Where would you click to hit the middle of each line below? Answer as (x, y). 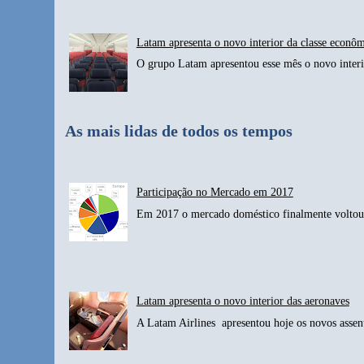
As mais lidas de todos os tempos (179, 131)
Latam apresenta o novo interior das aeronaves (243, 301)
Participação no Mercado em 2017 (214, 193)
